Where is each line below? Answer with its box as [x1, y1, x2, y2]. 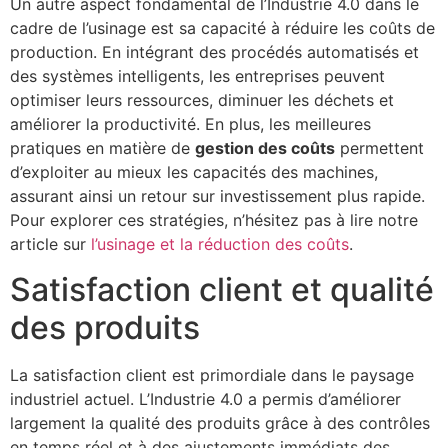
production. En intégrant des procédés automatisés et [10, 42, 419, 63]
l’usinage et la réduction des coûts [91, 234, 349, 255]
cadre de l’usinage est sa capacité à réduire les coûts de [10, 18, 435, 39]
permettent [335, 138, 424, 159]
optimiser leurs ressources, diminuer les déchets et [10, 90, 394, 111]
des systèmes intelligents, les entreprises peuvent [10, 66, 385, 87]
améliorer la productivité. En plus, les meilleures [10, 114, 371, 135]
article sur [10, 234, 91, 255]
